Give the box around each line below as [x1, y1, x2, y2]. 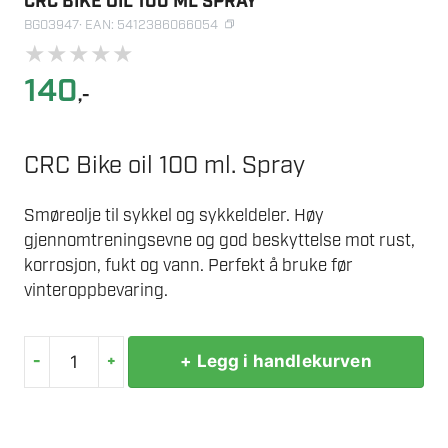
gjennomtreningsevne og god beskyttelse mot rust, [24, 229, 415, 252]
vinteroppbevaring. [24, 279, 168, 302]
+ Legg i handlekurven [180, 351, 372, 372]
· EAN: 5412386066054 [79, 17, 218, 35]
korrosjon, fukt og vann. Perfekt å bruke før [24, 254, 353, 277]
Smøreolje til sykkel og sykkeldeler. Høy [24, 204, 324, 227]
